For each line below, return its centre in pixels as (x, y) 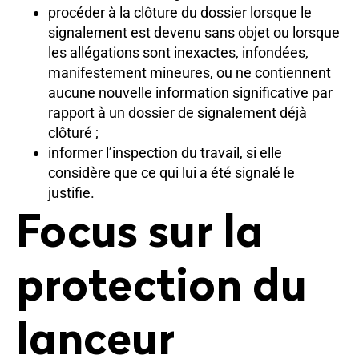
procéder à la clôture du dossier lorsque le (180, 12)
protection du (161, 289)
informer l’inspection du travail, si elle (165, 152)
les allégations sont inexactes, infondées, (178, 52)
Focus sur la (140, 235)
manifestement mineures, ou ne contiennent (190, 72)
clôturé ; (73, 132)
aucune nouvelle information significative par (190, 92)
